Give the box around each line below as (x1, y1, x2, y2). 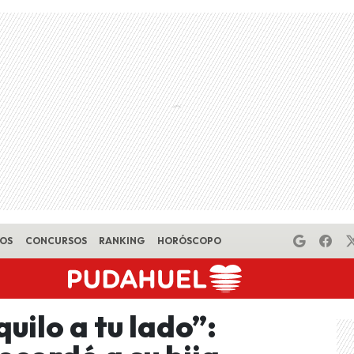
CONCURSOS (24, 235, 87, 247)
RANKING (99, 235, 145, 247)
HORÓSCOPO (156, 235, 221, 247)
